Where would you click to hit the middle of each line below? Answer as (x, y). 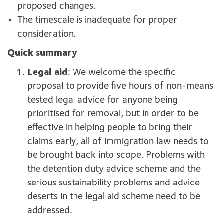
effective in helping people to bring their (110, 128)
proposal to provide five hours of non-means (120, 87)
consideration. (47, 34)
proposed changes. (56, 7)
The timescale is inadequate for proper (97, 20)
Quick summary (42, 54)
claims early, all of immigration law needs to (118, 142)
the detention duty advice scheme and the (114, 169)
